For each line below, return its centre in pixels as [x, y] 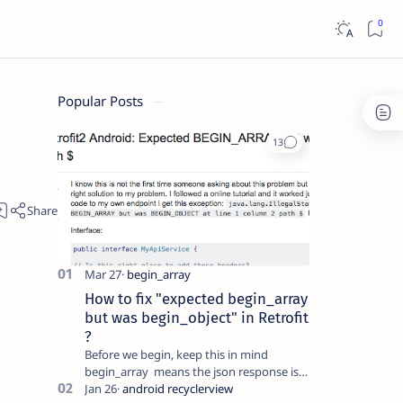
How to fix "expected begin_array [196, 298]
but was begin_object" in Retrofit [196, 317]
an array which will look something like [187, 388]
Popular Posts [102, 101]
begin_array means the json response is [191, 371]
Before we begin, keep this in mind [176, 354]
